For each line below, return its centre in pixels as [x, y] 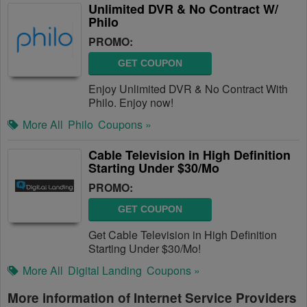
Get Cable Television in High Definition [183, 235]
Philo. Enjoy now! [131, 102]
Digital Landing [105, 270]
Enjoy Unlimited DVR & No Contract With [188, 89]
